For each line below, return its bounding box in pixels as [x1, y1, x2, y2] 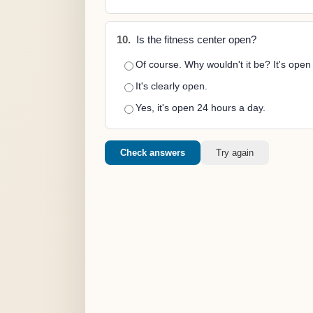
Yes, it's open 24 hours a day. [136, 102, 265, 113]
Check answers [120, 147, 185, 158]
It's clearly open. [136, 80, 208, 92]
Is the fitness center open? [133, 34, 256, 45]
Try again [216, 147, 254, 158]
